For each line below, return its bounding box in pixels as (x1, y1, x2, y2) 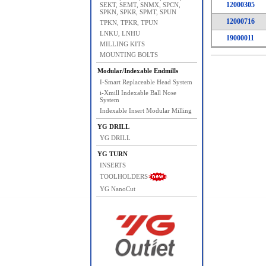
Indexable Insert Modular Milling (99, 107, 192, 114)
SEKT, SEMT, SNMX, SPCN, (99, 1, 180, 8)
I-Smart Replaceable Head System (99, 78, 192, 85)
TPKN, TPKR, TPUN (99, 19, 158, 26)
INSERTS (99, 161, 126, 169)
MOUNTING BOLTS (99, 51, 158, 58)
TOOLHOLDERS (99, 172, 148, 180)
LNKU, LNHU (99, 30, 140, 37)
